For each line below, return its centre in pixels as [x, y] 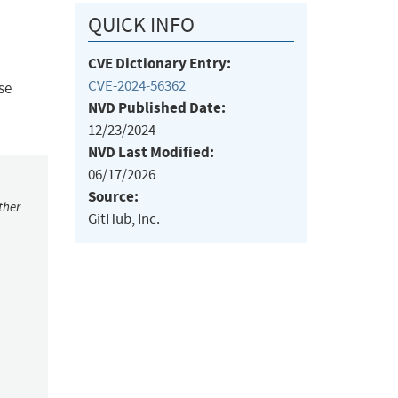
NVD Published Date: [156, 108]
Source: [113, 197]
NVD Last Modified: [151, 153]
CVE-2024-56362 [136, 86]
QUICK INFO [141, 25]
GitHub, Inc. [123, 219]
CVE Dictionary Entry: [159, 64]
